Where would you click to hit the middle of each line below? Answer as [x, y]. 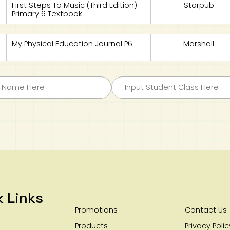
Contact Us [206, 210]
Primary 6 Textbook [47, 14]
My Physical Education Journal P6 [72, 44]
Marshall [199, 44]
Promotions [97, 210]
